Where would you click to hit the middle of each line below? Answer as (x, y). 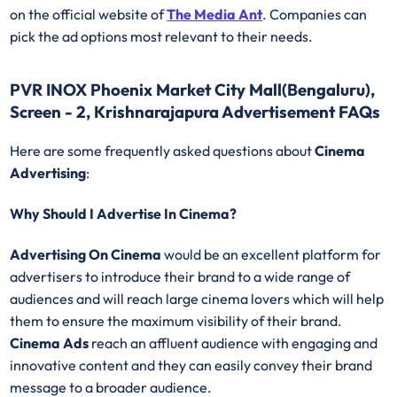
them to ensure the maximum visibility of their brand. (176, 321)
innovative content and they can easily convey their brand (191, 366)
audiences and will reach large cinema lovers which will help (197, 299)
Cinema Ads (50, 343)
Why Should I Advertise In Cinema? (124, 213)
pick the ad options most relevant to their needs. (162, 37)
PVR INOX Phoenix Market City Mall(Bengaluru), (193, 89)
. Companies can (315, 15)
